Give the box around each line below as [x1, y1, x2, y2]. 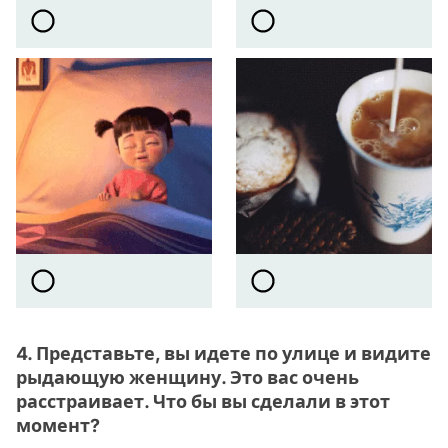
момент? [16, 414, 100, 436]
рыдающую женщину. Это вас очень [16, 366, 359, 388]
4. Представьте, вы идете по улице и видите [16, 342, 431, 364]
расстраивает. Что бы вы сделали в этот [16, 390, 390, 412]
